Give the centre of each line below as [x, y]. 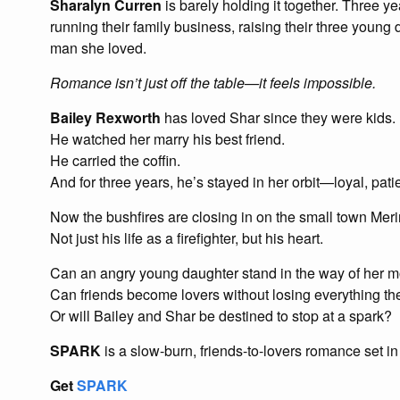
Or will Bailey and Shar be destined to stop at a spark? [221, 316]
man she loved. [98, 48]
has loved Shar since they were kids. [278, 117]
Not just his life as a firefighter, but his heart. [187, 238]
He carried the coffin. [115, 160]
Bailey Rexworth [105, 117]
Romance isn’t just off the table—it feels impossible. [213, 83]
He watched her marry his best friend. [167, 139]
